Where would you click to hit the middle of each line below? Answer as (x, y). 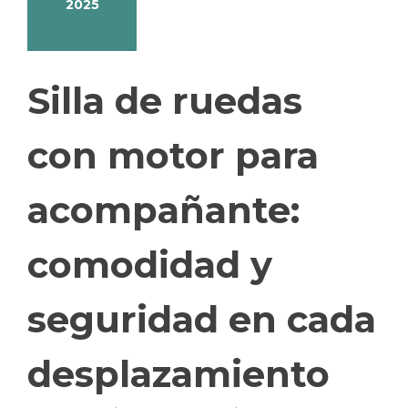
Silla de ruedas (165, 100)
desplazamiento (178, 373)
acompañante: (163, 209)
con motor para (173, 155)
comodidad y (150, 264)
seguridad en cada (202, 319)
